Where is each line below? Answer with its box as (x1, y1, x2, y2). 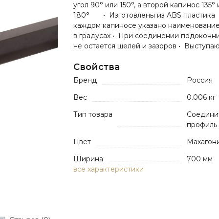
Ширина (73, 154, 103, 163)
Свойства (73, 61, 120, 72)
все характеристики (73, 165, 144, 174)
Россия (187, 76, 213, 85)
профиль (187, 120, 217, 129)
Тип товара (73, 110, 112, 119)
